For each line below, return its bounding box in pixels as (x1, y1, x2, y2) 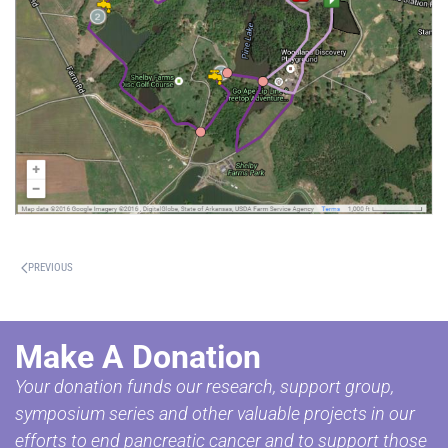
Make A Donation (15, 338, 261, 377)
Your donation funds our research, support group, (15, 376, 394, 398)
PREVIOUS (28, 261, 73, 275)
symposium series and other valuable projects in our (15, 403, 415, 425)
